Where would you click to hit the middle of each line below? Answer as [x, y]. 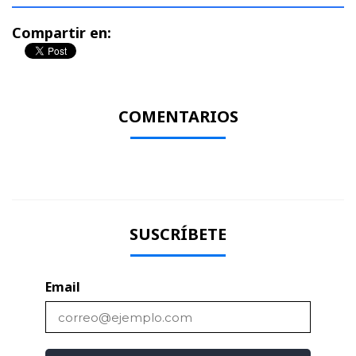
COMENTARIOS [178, 116]
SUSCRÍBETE [178, 234]
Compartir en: [62, 32]
